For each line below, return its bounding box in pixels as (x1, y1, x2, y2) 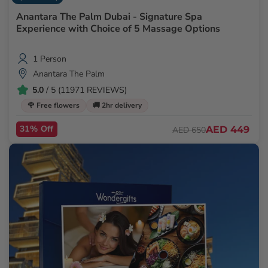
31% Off (20, 123, 54, 135)
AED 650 (172, 124, 206, 136)
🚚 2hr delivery (93, 100, 142, 111)
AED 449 (206, 124, 249, 136)
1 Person (33, 53, 66, 65)
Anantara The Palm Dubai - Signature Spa (16, 10, 202, 24)
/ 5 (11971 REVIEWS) (44, 84, 127, 96)
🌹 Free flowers (28, 100, 80, 111)
